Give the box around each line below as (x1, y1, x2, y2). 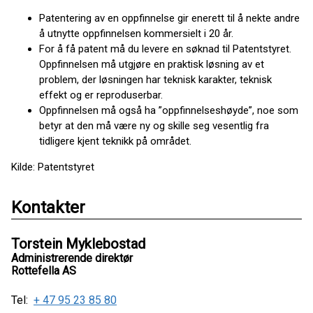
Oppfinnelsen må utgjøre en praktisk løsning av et (39, 58, 264, 71)
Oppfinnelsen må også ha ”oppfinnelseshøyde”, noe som (39, 104, 298, 117)
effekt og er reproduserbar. (39, 89, 168, 101)
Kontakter (11, 198, 85, 217)
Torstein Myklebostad (11, 235, 145, 252)
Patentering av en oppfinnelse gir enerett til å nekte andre (39, 12, 300, 24)
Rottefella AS (11, 264, 76, 277)
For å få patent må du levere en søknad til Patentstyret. (39, 43, 291, 55)
